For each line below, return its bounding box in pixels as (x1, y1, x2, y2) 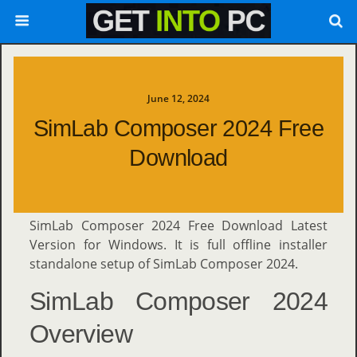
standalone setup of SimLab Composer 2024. (29, 255, 298, 273)
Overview (29, 320, 132, 348)
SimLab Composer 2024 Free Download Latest (29, 217, 328, 234)
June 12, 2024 (147, 92, 210, 105)
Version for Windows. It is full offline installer (29, 236, 328, 253)
